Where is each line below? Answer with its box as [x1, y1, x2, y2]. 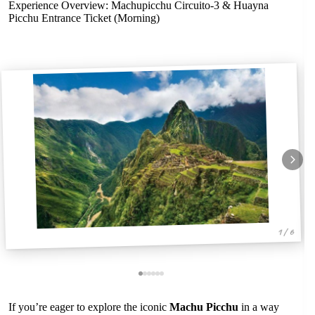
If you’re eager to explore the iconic [8, 300, 169, 313]
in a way [238, 300, 279, 313]
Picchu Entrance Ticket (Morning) [8, 12, 160, 24]
